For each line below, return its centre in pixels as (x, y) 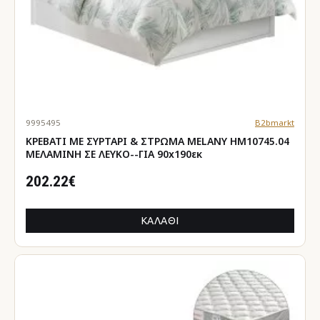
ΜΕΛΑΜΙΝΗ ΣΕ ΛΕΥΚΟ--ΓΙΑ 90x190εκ (114, 154)
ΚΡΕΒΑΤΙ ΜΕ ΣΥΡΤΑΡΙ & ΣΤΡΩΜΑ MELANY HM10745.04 (157, 141)
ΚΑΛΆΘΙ (160, 220)
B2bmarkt (274, 122)
